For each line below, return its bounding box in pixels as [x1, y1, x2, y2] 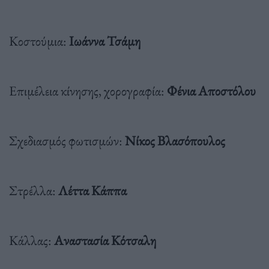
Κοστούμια [9, 31, 63, 50]
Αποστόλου [198, 81, 256, 100]
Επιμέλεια [9, 81, 58, 100]
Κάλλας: [9, 231, 54, 249]
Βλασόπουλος [157, 131, 225, 150]
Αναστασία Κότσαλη [54, 231, 156, 249]
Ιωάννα [69, 31, 104, 50]
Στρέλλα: [9, 181, 58, 199]
